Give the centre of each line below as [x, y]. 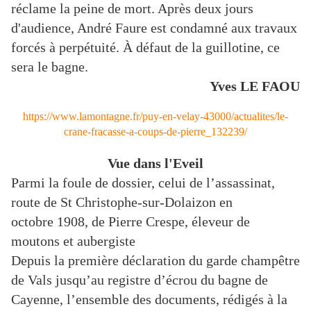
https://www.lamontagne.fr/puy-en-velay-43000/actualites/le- [155, 117]
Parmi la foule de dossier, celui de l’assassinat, [143, 183]
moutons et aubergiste [73, 241]
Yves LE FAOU [255, 86]
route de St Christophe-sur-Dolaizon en [122, 202]
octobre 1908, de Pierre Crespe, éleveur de [131, 222]
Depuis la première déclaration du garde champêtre [155, 261]
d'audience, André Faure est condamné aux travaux [154, 28]
